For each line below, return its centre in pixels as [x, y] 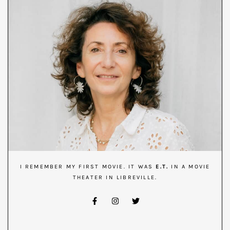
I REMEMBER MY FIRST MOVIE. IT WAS [88, 167]
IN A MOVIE [189, 167]
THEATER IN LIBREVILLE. [115, 178]
